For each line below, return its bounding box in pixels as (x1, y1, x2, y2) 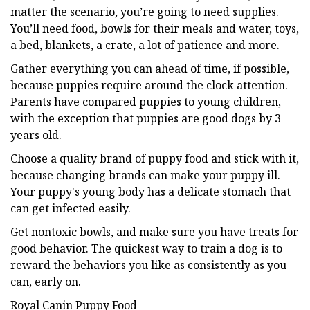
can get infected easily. (10, 200, 131, 216)
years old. (10, 127, 62, 143)
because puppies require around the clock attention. (10, 77, 288, 93)
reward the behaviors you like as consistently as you (10, 257, 286, 273)
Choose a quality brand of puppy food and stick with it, (10, 150, 299, 166)
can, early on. (10, 273, 81, 289)
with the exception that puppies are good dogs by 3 (10, 110, 281, 126)
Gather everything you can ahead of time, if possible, (10, 60, 289, 76)
